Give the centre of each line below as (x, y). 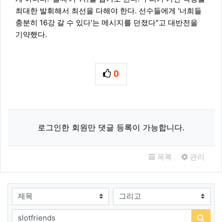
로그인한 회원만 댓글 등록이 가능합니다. (111, 127)
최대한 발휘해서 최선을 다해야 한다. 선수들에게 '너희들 (109, 10)
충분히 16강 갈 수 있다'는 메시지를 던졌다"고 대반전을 (107, 22)
